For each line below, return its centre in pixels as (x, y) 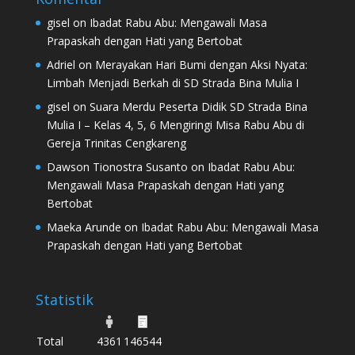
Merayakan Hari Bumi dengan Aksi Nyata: (201, 64)
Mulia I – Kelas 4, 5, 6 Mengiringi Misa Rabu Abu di (175, 124)
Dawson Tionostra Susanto (117, 166)
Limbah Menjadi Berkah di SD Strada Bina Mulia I (172, 82)
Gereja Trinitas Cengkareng (116, 143)
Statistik (64, 300)
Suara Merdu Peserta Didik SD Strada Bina (198, 106)
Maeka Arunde (84, 227)
